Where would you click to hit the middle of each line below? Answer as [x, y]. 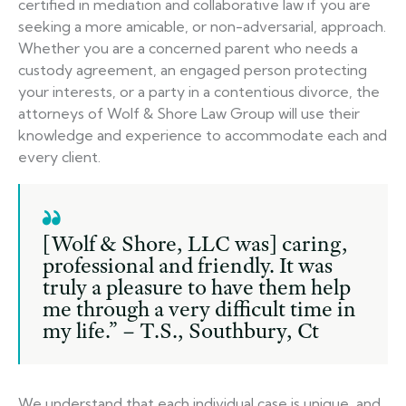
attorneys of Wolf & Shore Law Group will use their [189, 114]
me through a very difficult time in [199, 309]
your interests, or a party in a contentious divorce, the [199, 92]
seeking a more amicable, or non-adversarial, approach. [202, 27]
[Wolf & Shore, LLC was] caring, [195, 244]
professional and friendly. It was [188, 266]
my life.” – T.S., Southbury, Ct [181, 331]
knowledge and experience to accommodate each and [203, 135]
